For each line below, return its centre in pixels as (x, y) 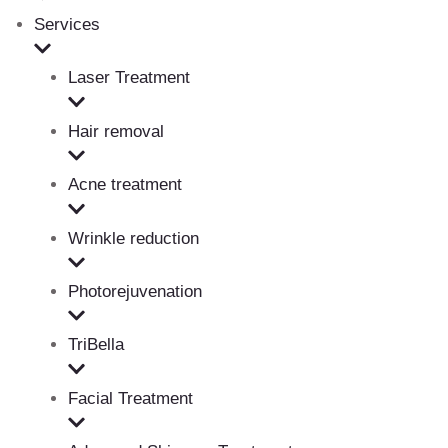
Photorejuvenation (135, 291)
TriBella (96, 345)
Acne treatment (125, 185)
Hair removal (116, 131)
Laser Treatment (129, 78)
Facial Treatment (130, 398)
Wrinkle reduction (133, 238)
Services (67, 24)
